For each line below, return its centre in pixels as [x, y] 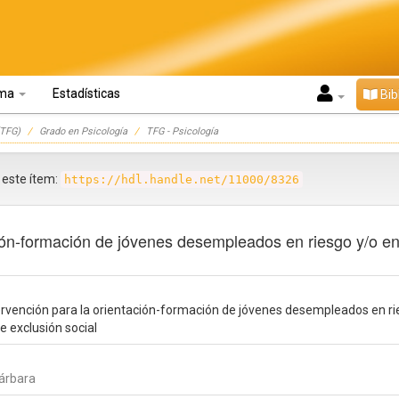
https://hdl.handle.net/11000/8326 [182, 179]
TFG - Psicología [182, 131]
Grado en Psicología [83, 131]
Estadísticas [86, 94]
